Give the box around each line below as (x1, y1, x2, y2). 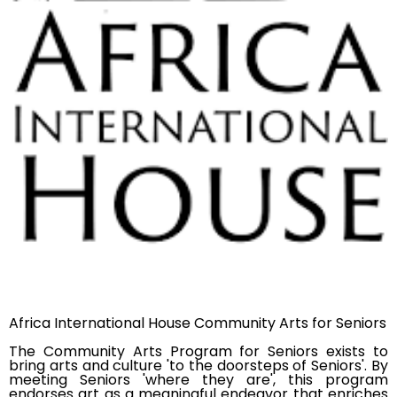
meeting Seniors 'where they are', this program (9, 369, 388, 390)
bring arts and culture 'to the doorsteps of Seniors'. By (9, 354, 388, 376)
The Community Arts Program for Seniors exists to (9, 340, 388, 362)
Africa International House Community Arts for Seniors (9, 312, 386, 333)
